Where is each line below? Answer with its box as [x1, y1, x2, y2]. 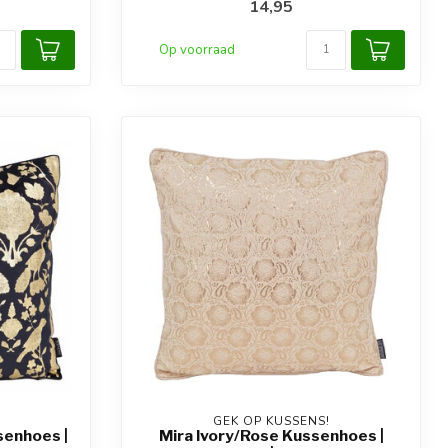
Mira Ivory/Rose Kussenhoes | [158, 425, 384, 445]
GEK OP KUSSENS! [212, 412, 330, 429]
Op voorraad [159, 40, 235, 59]
